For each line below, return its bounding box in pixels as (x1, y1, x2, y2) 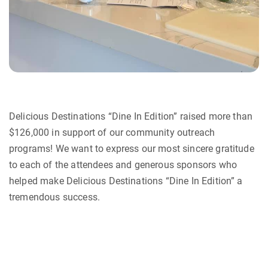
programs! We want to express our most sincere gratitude (9, 143, 254, 155)
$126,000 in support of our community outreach (9, 127, 215, 139)
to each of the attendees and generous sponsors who (9, 159, 237, 171)
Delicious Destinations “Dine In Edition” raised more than (9, 111, 253, 123)
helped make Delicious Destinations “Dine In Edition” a (9, 175, 243, 187)
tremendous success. (9, 191, 100, 203)
